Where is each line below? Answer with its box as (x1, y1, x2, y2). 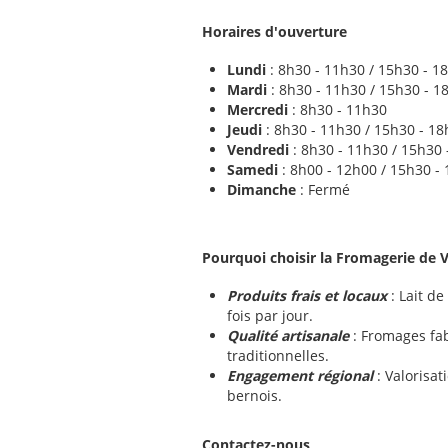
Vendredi (227, 140, 289, 159)
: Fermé (296, 180, 350, 199)
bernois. (227, 386, 282, 405)
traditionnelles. (227, 346, 329, 365)
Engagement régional (227, 366, 373, 385)
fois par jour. (227, 306, 313, 325)
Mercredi (227, 100, 288, 119)
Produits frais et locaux (227, 286, 391, 305)
